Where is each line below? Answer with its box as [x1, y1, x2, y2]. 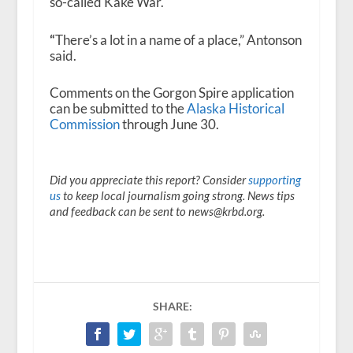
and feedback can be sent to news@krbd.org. [49, 203, 265, 218]
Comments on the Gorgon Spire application [49, 84, 294, 101]
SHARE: [152, 299, 192, 313]
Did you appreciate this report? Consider [49, 172, 248, 187]
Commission [49, 115, 120, 132]
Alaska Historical [186, 99, 284, 117]
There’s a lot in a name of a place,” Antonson [54, 31, 302, 48]
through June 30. [119, 115, 219, 132]
